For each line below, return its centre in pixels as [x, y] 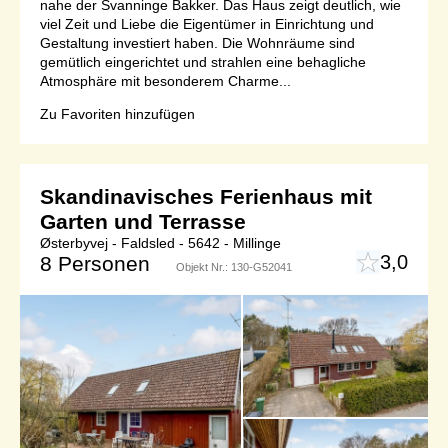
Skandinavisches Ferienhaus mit [206, 196]
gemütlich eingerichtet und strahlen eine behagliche [203, 61]
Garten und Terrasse [143, 221]
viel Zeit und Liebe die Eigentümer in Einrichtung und [207, 23]
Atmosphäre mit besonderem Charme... [165, 80]
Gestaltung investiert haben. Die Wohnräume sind [197, 42]
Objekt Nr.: [203, 266]
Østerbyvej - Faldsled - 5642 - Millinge [160, 242]
